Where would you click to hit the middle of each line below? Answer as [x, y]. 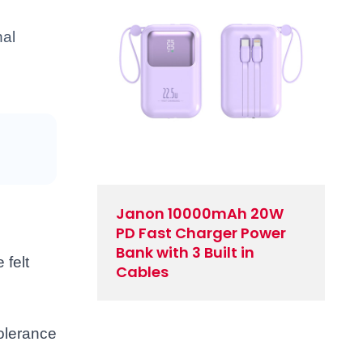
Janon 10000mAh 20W [200, 213]
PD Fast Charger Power [201, 233]
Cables [143, 271]
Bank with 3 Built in [186, 252]
